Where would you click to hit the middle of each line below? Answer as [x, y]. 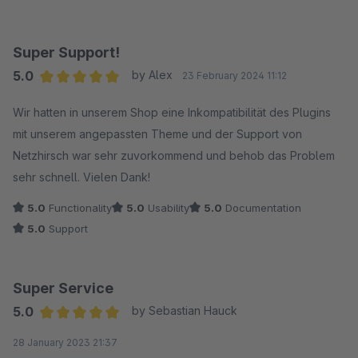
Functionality [79, 207]
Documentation [262, 207]
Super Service [63, 288]
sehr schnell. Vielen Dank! [82, 177]
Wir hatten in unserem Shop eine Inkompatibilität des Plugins [172, 112]
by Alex [152, 74]
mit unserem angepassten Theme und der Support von [157, 133]
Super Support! [66, 52]
